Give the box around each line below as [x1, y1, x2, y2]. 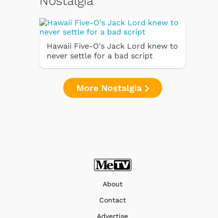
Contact [99, 196, 126, 204]
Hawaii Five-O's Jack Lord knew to [47, 41, 178, 51]
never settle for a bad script [47, 51, 153, 60]
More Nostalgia [76, 82, 145, 93]
